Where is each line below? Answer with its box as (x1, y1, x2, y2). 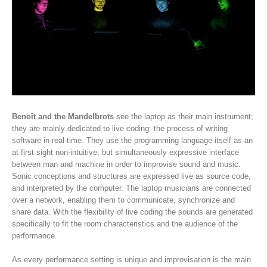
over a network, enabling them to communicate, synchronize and (12, 195, 235, 204)
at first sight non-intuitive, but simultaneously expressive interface (12, 147, 239, 157)
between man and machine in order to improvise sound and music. (12, 159, 241, 169)
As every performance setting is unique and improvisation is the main (12, 254, 251, 264)
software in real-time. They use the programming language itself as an (12, 135, 253, 145)
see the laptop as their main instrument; (114, 111, 253, 121)
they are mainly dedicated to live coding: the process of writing (12, 123, 228, 133)
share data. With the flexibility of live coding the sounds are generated (12, 207, 253, 216)
